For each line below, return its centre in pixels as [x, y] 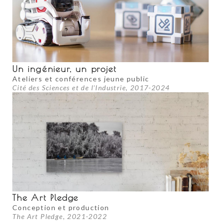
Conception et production [61, 208]
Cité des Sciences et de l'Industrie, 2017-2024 [91, 88]
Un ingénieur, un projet [65, 69]
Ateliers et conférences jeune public [81, 79]
